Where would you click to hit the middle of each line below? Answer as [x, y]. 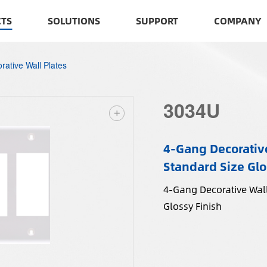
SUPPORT [157, 21]
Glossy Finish [192, 206]
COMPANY [238, 21]
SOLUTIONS [74, 21]
